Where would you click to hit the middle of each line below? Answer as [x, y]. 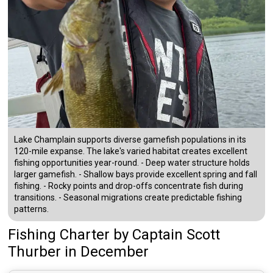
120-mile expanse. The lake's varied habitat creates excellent [131, 151]
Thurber [35, 252]
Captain [158, 235]
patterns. [32, 209]
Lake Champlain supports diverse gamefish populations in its [130, 140]
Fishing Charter [59, 235]
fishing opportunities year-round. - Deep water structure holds [132, 163]
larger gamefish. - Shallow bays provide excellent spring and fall [136, 175]
